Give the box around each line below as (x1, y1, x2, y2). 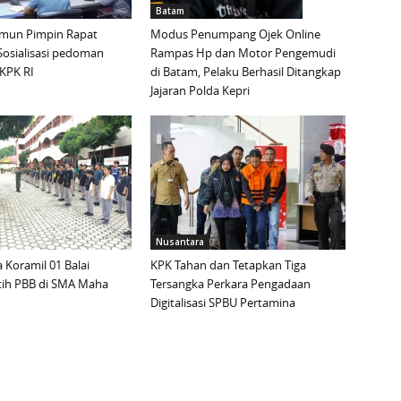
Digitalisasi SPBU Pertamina (150, 294, 295, 311)
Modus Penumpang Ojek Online (150, 26, 320, 43)
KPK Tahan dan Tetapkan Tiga (150, 257, 306, 274)
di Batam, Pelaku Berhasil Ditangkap (150, 64, 341, 81)
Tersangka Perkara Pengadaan (150, 276, 311, 293)
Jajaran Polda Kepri (150, 82, 250, 99)
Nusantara (156, 235, 204, 249)
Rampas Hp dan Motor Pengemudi (150, 45, 336, 62)
